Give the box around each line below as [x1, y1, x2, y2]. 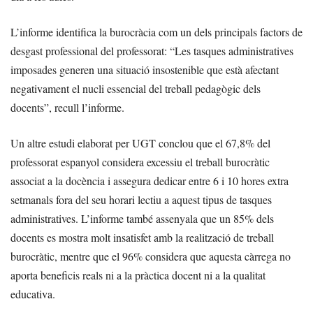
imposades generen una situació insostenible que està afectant [10, 62, 279, 78]
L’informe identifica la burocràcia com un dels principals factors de [10, 24, 303, 40]
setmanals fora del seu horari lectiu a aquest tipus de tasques [10, 192, 272, 208]
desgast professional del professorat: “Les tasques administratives [10, 43, 293, 59]
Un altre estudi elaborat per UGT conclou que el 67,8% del [10, 136, 270, 151]
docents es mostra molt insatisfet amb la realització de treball [10, 230, 274, 245]
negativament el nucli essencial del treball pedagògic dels [10, 81, 261, 96]
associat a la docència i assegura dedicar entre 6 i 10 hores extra [10, 173, 289, 189]
